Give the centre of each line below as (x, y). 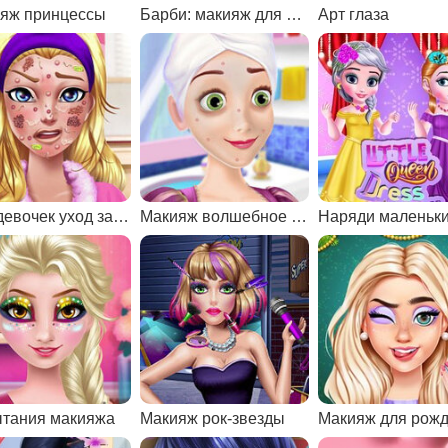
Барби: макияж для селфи (294, 14)
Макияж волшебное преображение (299, 216)
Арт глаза (354, 14)
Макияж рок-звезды (213, 418)
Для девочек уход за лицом (120, 216)
